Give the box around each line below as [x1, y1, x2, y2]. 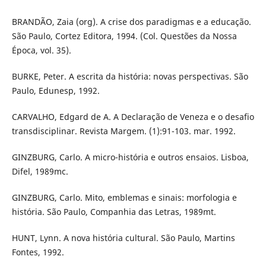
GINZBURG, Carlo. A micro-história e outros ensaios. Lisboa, [11, 151, 249, 163]
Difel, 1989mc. [11, 166, 68, 178]
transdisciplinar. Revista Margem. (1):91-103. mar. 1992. [11, 125, 236, 137]
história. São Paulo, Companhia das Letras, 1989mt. [11, 206, 216, 218]
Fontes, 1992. [11, 246, 64, 258]
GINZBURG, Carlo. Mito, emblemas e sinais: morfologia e [11, 192, 237, 204]
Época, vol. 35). [11, 45, 71, 56]
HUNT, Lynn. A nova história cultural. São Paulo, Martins [11, 232, 235, 244]
